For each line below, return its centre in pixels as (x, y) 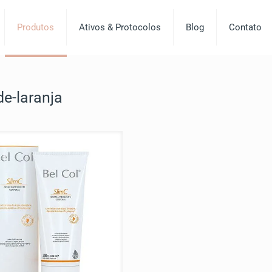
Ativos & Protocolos (120, 27)
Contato (245, 27)
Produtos (36, 27)
